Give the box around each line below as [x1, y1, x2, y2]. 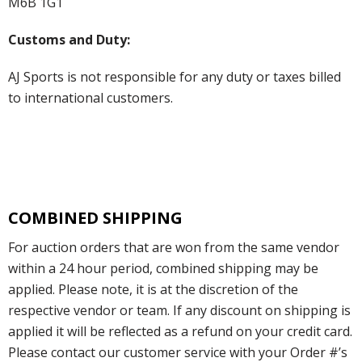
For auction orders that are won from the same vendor [8, 238, 339, 256]
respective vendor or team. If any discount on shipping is [8, 301, 351, 319]
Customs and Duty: [8, 30, 130, 48]
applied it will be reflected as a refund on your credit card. [8, 322, 352, 340]
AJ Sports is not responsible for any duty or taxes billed [8, 67, 341, 86]
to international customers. [8, 88, 173, 107]
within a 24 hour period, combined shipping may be [8, 259, 318, 277]
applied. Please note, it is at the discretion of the [8, 280, 298, 298]
